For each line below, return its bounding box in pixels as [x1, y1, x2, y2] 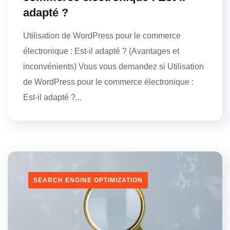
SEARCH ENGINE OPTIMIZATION [33, 176, 143, 184]
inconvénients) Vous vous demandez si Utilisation [23, 62, 204, 71]
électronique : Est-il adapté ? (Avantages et [23, 46, 179, 55]
